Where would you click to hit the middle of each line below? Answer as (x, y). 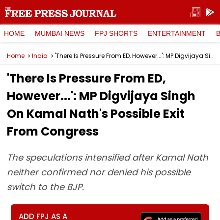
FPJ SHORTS (116, 33)
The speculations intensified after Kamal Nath (108, 157)
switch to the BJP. (45, 187)
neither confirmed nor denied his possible (99, 172)
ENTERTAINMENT (177, 33)
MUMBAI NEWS (60, 33)
